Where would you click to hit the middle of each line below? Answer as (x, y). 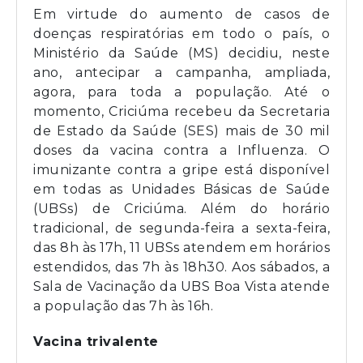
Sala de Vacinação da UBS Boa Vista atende (181, 287)
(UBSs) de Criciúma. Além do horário (181, 209)
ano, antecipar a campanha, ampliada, (181, 73)
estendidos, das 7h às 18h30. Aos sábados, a (181, 267)
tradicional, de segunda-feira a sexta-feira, (181, 228)
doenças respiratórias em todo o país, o (181, 34)
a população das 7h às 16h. (123, 306)
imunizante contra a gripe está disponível (181, 170)
